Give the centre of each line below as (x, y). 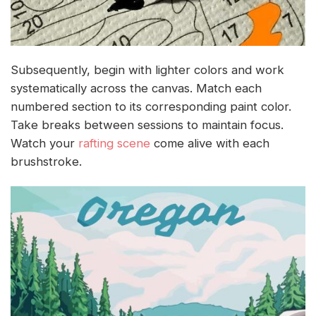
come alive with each (210, 144)
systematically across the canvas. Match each (136, 89)
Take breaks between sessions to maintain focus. (147, 125)
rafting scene (114, 144)
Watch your (44, 144)
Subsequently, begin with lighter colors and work (147, 70)
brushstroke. (46, 162)
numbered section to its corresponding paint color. (151, 107)
